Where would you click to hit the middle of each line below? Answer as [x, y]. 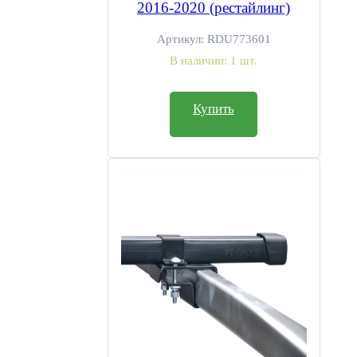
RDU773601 [239, 39]
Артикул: [182, 39]
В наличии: [200, 61]
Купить [214, 109]
